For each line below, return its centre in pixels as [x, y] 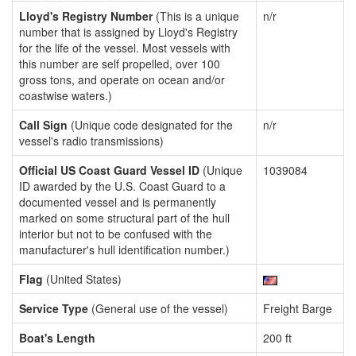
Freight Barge [298, 308]
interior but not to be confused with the [116, 234]
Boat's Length [57, 338]
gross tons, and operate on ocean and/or [122, 79]
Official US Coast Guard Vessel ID [109, 170]
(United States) [82, 279]
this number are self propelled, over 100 [120, 64]
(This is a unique [196, 16]
